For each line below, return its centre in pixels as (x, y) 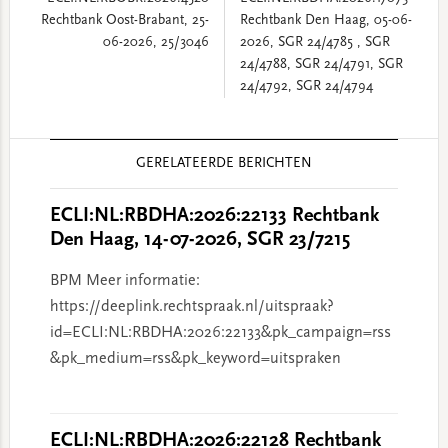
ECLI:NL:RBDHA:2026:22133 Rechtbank (214, 216)
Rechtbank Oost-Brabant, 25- (124, 21)
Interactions (62, 177)
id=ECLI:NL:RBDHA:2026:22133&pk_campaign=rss (220, 333)
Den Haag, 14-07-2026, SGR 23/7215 (199, 240)
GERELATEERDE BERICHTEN (223, 164)
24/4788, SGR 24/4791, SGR (321, 65)
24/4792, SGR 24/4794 (306, 87)
